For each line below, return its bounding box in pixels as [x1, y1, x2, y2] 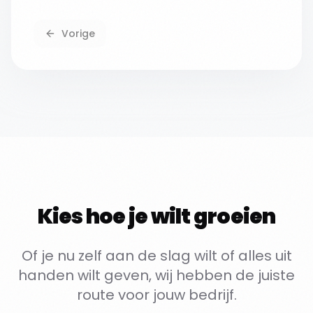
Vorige [61, 27, 95, 41]
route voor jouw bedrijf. [76, 285, 237, 305]
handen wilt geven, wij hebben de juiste [18, 265, 295, 285]
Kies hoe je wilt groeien [37, 202, 276, 231]
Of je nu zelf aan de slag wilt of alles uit [21, 246, 292, 265]
